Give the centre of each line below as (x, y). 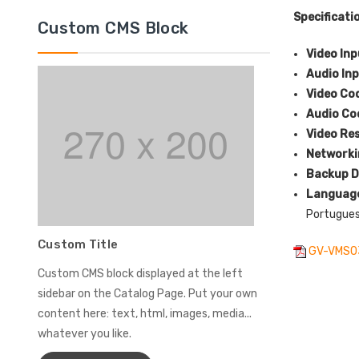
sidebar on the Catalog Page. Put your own (147, 294)
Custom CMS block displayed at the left (140, 274)
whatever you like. (85, 334)
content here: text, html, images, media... (145, 314)
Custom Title (78, 245)
